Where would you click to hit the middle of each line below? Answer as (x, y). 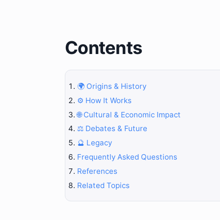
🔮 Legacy (95, 143)
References (97, 171)
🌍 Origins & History (112, 86)
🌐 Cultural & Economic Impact (129, 114)
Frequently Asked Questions (127, 157)
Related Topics (103, 185)
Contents (104, 48)
